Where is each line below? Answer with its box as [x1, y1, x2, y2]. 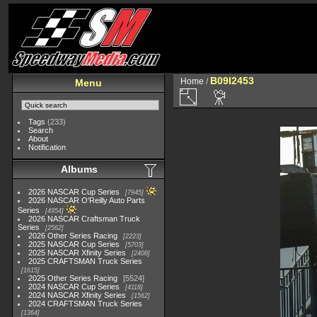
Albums [61, 163, 98, 175]
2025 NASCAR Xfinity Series [28, 248, 127, 257]
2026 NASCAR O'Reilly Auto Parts [28, 196, 146, 204]
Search [28, 126, 54, 134]
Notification [28, 143, 67, 151]
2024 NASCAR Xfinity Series [28, 291, 127, 299]
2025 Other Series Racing [28, 274, 118, 282]
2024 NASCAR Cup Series [28, 282, 120, 291]
